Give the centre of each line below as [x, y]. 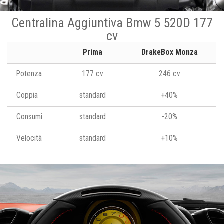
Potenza [29, 74]
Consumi [29, 117]
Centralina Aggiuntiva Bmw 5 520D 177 [112, 23]
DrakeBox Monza [170, 52]
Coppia [27, 95]
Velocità [29, 138]
